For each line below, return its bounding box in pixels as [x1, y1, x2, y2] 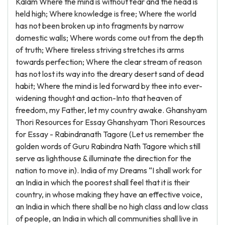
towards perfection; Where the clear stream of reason [16, 57, 202, 67]
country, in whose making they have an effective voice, [16, 189, 202, 199]
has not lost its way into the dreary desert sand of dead [16, 69, 204, 79]
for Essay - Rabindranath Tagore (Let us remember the [16, 129, 204, 139]
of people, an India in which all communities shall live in [16, 213, 198, 223]
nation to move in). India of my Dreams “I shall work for [16, 165, 202, 175]
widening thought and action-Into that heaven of [16, 93, 182, 103]
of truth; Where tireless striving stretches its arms [16, 45, 184, 55]
